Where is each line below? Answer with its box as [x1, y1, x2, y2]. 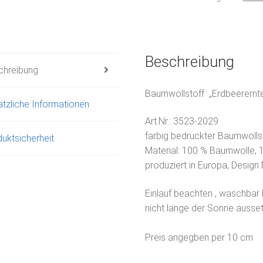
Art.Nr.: [145, 116, 174, 127]
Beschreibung [145, 52, 235, 70]
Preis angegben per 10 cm [145, 231, 254, 243]
